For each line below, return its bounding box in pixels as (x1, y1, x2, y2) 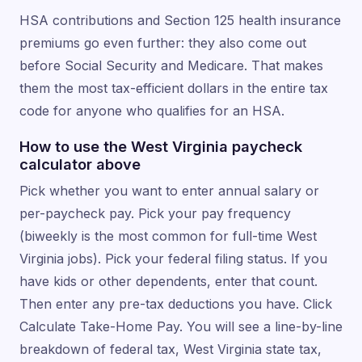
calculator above (19, 155, 141, 174)
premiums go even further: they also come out (19, 35, 306, 52)
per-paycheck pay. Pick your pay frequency (19, 205, 291, 222)
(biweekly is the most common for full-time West (19, 228, 317, 245)
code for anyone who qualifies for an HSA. (19, 103, 284, 120)
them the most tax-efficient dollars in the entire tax (19, 80, 328, 97)
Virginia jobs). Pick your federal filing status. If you (19, 250, 327, 267)
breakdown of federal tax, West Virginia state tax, (19, 341, 322, 358)
